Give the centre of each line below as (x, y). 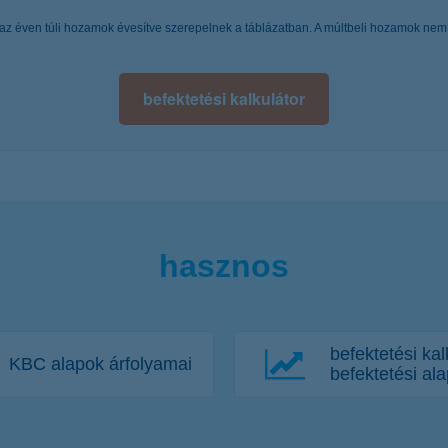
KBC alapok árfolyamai (100, 364)
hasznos (224, 265)
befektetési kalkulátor (224, 98)
